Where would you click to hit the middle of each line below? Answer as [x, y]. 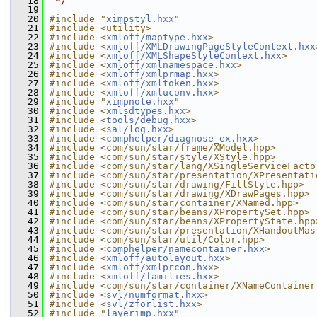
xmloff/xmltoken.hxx [160, 83]
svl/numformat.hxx [154, 295]
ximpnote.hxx [140, 102]
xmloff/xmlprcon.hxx [160, 267]
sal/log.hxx [137, 129]
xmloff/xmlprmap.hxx [160, 74]
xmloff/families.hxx [160, 276]
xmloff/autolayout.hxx [166, 258]
